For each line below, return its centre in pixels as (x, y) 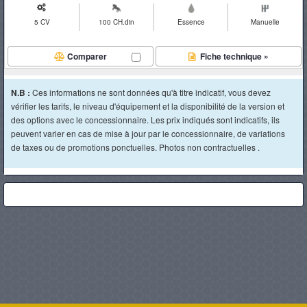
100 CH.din (117, 22)
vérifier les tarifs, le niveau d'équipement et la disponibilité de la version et (148, 106)
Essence (191, 22)
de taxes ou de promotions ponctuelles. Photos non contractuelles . (135, 147)
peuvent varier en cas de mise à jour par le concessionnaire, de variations (148, 133)
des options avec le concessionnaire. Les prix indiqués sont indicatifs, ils (145, 120)
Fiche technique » (233, 56)
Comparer (87, 56)
